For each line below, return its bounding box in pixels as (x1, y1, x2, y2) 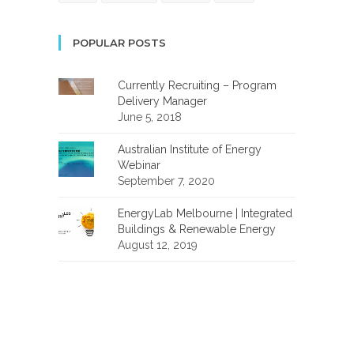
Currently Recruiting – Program (118, 79, 277, 92)
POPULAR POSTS (73, 36, 166, 50)
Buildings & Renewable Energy (118, 223, 276, 236)
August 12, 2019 (118, 239, 198, 252)
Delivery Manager (118, 95, 207, 108)
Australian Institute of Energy (118, 143, 262, 156)
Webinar (118, 159, 160, 172)
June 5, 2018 (118, 111, 182, 124)
